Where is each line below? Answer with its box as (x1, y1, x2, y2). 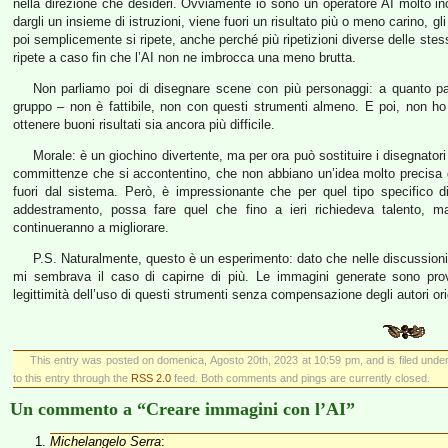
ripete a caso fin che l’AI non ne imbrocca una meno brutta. (13, 50, 356, 65)
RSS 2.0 (131, 372, 171, 384)
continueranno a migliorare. (13, 220, 169, 235)
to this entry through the (13, 372, 131, 384)
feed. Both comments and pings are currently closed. (171, 372, 430, 384)
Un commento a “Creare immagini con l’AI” (10, 399, 355, 419)
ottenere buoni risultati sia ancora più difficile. (13, 117, 275, 132)
